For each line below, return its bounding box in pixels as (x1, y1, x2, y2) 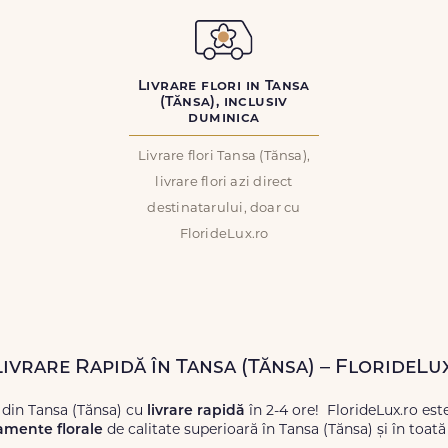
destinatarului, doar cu (147, 202, 301, 215)
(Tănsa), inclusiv (160, 95, 288, 110)
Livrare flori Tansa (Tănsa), (137, 150, 311, 163)
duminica (188, 111, 260, 126)
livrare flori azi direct (155, 176, 293, 189)
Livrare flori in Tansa (138, 79, 310, 94)
